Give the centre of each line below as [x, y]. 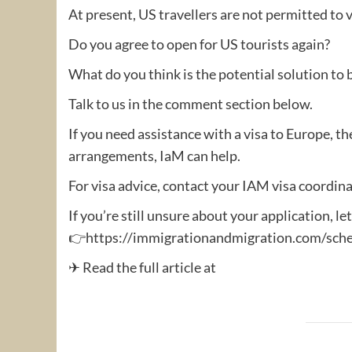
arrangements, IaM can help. [154, 155]
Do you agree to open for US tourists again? [199, 44]
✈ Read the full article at [142, 267]
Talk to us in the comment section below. [191, 103]
